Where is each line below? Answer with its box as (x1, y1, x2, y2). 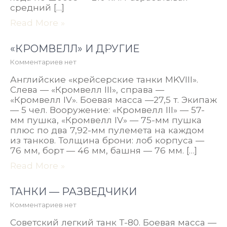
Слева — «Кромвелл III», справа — (10, 84, 164, 95)
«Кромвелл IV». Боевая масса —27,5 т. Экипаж (10, 94, 217, 105)
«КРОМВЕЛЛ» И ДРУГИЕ (10, 43, 139, 55)
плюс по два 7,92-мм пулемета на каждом (10, 125, 204, 135)
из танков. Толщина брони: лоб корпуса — (10, 135, 204, 145)
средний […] (10, 2, 64, 13)
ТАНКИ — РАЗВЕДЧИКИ (10, 185, 137, 198)
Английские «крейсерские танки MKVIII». (10, 74, 198, 85)
